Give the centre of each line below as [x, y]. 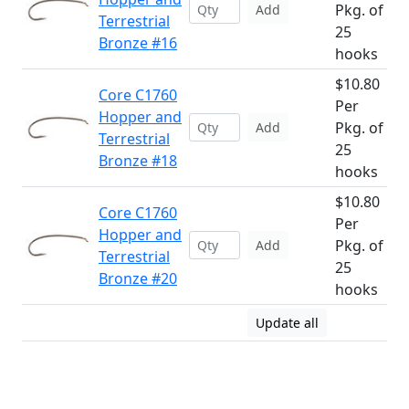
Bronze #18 [138, 161]
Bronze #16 [138, 43]
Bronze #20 [138, 278]
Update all [287, 323]
